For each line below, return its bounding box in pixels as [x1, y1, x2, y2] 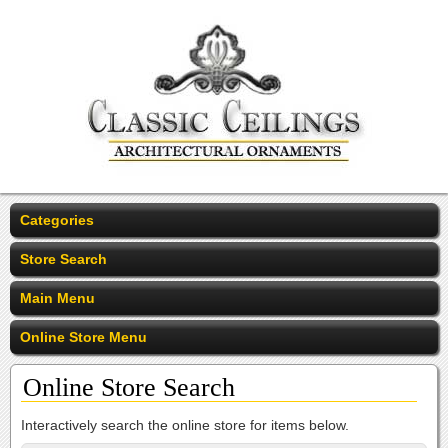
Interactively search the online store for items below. [21, 417, 349, 433]
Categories [20, 212, 94, 228]
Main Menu [20, 290, 95, 306]
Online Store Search [23, 373, 235, 402]
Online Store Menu [20, 329, 147, 345]
